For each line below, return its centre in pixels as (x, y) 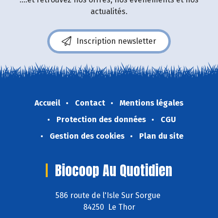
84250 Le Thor (109, 207)
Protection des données (101, 119)
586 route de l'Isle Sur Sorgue (109, 195)
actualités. (109, 11)
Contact (90, 103)
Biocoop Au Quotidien (114, 170)
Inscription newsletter (116, 41)
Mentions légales (152, 103)
